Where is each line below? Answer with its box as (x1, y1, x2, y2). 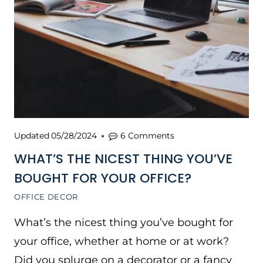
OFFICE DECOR (14, 192, 78, 201)
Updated (14, 130, 49, 141)
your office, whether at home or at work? (14, 235, 229, 248)
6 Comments (120, 130, 175, 141)
